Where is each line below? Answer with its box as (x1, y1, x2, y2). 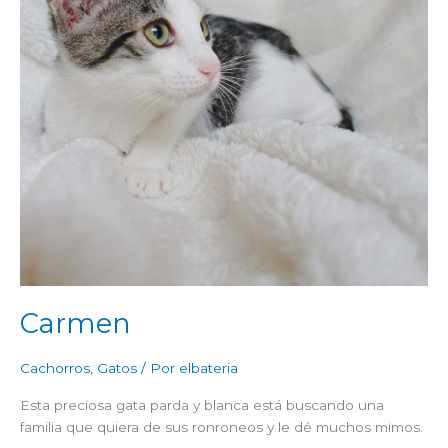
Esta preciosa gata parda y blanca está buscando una (20, 397, 384, 414)
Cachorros (20, 360, 90, 377)
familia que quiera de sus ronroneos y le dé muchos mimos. (20, 419, 423, 436)
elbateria (179, 360, 238, 377)
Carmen (20, 306, 131, 340)
